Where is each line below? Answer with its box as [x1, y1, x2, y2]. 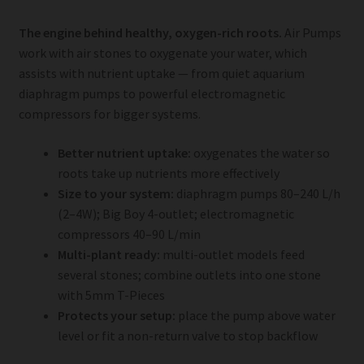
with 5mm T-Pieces [57, 286, 165, 303]
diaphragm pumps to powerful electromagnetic [18, 85, 285, 102]
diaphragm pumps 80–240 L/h [173, 184, 340, 201]
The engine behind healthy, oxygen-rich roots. [18, 24, 282, 41]
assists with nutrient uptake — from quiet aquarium [18, 65, 305, 82]
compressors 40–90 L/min [57, 225, 201, 242]
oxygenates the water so [190, 144, 330, 161]
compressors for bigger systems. [18, 106, 201, 123]
